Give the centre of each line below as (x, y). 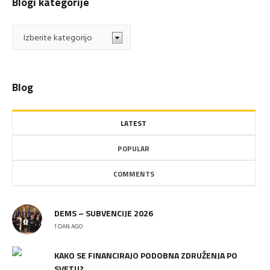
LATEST (134, 123)
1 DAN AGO (68, 227)
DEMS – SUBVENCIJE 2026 (104, 213)
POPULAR (134, 149)
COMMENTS (133, 174)
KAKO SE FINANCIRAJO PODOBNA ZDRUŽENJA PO (146, 255)
